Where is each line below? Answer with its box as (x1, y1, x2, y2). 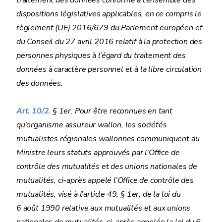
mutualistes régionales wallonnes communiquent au (16, 133, 200, 144)
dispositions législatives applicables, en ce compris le (16, 8, 202, 19)
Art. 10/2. (16, 106, 51, 116)
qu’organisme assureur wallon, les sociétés (16, 119, 167, 130)
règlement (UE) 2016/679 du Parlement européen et (16, 22, 203, 33)
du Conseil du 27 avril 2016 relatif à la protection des (16, 36, 203, 47)
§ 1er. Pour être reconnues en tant (51, 106, 172, 116)
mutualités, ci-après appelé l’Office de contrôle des (16, 175, 194, 186)
